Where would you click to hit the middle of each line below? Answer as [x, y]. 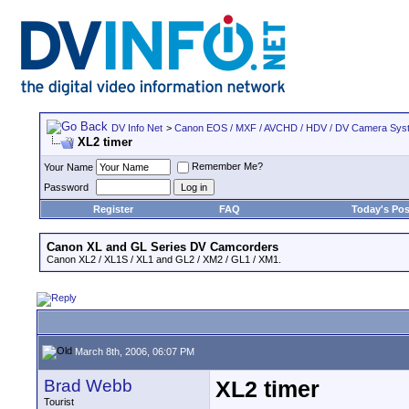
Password [66, 187]
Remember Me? [227, 167]
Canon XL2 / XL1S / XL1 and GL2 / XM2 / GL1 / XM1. [164, 259]
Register [113, 209]
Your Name [68, 167]
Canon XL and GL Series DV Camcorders [163, 247]
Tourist [59, 402]
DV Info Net [137, 128]
